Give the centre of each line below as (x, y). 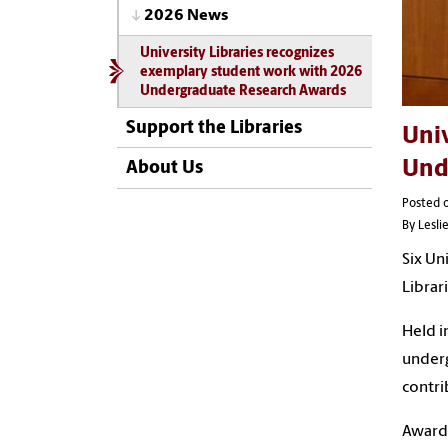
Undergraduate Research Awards (242, 91)
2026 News (186, 16)
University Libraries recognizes (236, 53)
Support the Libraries (214, 128)
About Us (164, 169)
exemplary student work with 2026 (250, 72)
